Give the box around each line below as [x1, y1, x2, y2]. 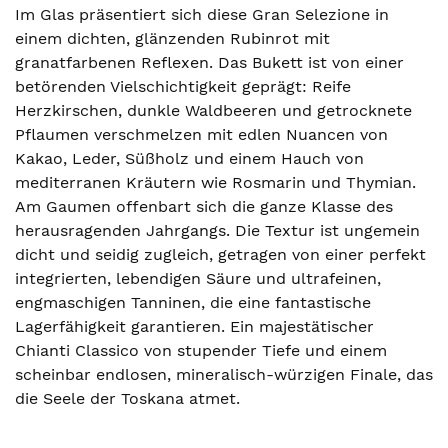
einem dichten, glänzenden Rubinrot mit [15, 29, 330, 48]
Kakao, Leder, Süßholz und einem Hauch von [15, 149, 364, 168]
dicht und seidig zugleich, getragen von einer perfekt [15, 245, 426, 264]
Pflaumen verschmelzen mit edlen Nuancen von [15, 125, 388, 144]
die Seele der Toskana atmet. [15, 389, 240, 408]
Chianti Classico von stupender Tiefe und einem [15, 341, 387, 360]
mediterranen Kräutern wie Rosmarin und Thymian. [15, 173, 416, 192]
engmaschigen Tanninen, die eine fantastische [15, 293, 371, 312]
